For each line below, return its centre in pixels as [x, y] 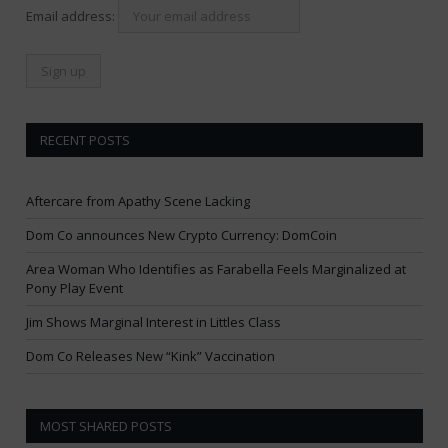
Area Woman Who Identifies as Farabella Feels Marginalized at [216, 269]
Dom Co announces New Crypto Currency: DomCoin [181, 235]
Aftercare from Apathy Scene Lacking [138, 201]
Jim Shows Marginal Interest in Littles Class [153, 322]
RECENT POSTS [85, 140]
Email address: [72, 16]
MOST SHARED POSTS [106, 426]
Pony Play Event [74, 288]
